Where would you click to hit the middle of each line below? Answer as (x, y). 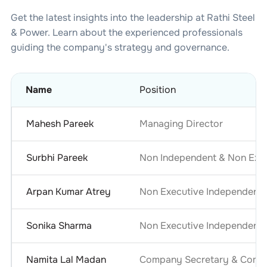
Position (157, 90)
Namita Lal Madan (66, 260)
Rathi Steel (231, 18)
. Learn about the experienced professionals (145, 32)
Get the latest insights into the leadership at (108, 18)
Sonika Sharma (59, 226)
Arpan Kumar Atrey (68, 192)
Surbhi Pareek (57, 158)
